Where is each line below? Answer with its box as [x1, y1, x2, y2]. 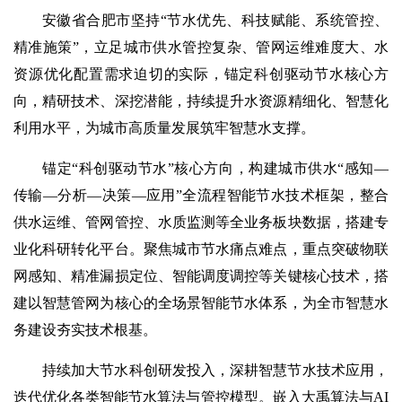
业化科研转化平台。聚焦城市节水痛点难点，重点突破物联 [13, 241, 389, 257]
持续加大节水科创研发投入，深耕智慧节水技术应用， [42, 363, 389, 378]
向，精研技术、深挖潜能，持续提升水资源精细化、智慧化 [13, 93, 389, 109]
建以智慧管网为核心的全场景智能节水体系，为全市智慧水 [13, 295, 389, 310]
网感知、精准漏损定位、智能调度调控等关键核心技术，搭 [13, 268, 389, 284]
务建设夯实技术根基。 [13, 322, 157, 337]
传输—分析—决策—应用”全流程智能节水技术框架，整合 [13, 188, 389, 203]
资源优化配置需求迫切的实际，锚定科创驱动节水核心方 [13, 66, 389, 82]
